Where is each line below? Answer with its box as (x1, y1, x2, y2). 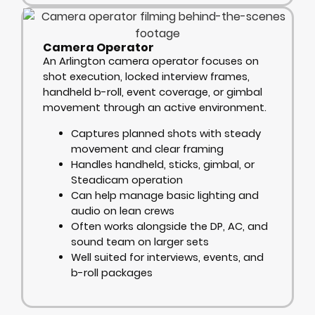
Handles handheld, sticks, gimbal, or (71, 157, 255, 172)
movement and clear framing (71, 141, 224, 156)
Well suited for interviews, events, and (71, 250, 264, 264)
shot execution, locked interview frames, (43, 70, 250, 84)
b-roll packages (71, 265, 153, 280)
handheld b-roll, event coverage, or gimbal (43, 85, 262, 100)
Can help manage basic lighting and (71, 188, 259, 202)
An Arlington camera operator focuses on (43, 54, 259, 69)
